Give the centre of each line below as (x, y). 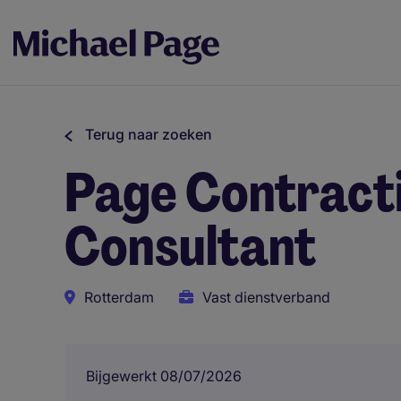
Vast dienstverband (266, 297)
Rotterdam (119, 297)
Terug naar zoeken (149, 134)
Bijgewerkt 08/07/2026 (164, 376)
